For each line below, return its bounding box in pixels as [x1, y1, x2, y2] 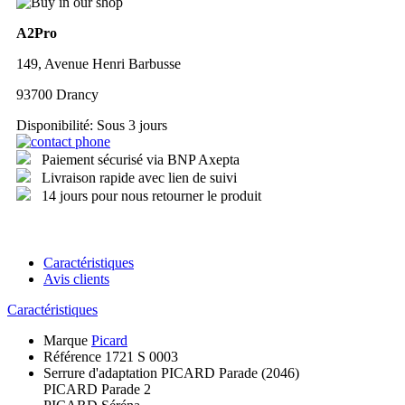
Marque [43, 333, 91, 349]
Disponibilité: [16, 118, 97, 134]
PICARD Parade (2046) [161, 365, 299, 381]
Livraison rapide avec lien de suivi [42, 170, 237, 186]
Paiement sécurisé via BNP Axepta [42, 152, 240, 168]
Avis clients [43, 271, 109, 287]
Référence [43, 349, 105, 365]
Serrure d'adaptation [43, 365, 161, 381]
